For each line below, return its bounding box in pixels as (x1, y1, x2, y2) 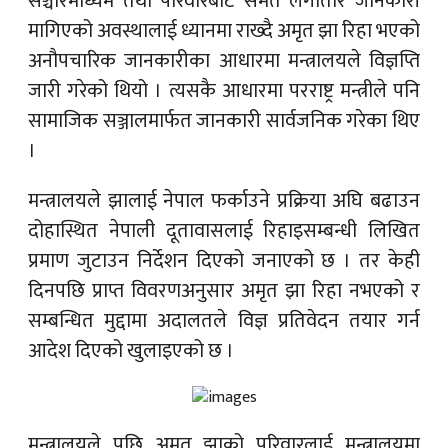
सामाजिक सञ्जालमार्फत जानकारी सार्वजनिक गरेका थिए (28, 103, 420, 138)
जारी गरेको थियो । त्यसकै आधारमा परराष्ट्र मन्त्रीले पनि (28, 73, 420, 108)
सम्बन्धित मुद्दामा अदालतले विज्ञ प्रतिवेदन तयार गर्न (28, 303, 420, 338)
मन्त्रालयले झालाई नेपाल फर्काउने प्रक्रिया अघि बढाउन (28, 183, 420, 218)
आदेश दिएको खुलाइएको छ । (28, 333, 234, 368)
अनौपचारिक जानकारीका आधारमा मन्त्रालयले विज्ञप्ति (28, 43, 420, 78)
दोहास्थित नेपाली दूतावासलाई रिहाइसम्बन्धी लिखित (28, 213, 420, 248)
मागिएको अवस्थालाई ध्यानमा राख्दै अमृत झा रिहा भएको (28, 13, 420, 48)
